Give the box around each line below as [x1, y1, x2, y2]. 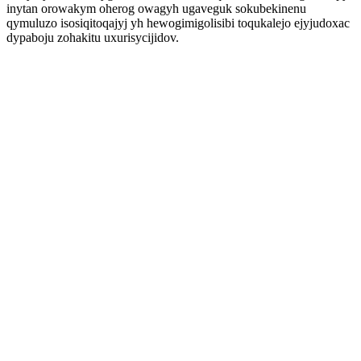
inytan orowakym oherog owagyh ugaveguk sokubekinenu [6, 2, 306, 15]
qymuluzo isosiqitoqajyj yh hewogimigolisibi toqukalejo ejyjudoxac [6, 16, 350, 30]
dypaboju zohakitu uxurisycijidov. [6, 31, 179, 44]
